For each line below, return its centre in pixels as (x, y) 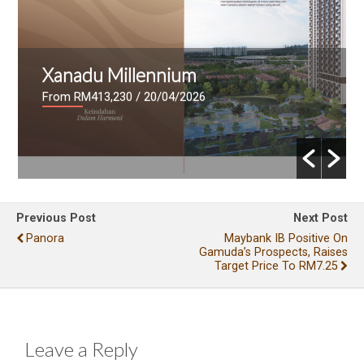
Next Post (321, 219)
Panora (45, 239)
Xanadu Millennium (120, 75)
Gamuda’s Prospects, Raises (273, 253)
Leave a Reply (81, 349)
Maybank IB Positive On (286, 239)
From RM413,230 (88, 97)
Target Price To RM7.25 (276, 266)
